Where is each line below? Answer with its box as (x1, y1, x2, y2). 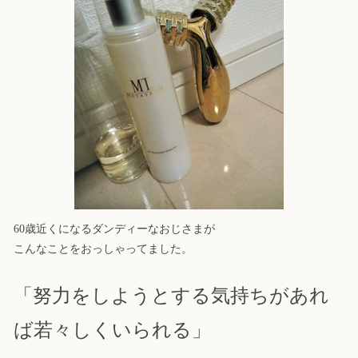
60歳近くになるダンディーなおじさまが (14, 223, 215, 236)
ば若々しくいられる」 (14, 320, 211, 341)
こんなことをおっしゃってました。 (14, 243, 193, 256)
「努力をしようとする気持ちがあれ (14, 285, 329, 307)
